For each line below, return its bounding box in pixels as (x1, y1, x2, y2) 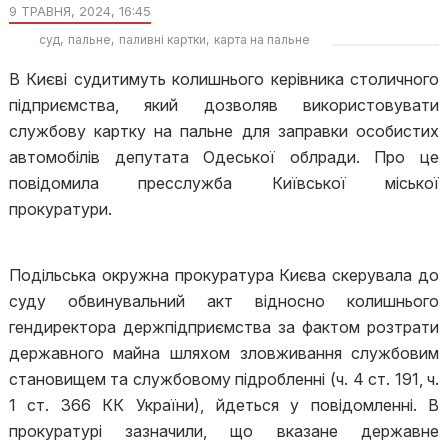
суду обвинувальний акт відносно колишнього (8, 291, 440, 311)
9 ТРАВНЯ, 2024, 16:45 (8, 3, 151, 19)
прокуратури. (8, 199, 112, 219)
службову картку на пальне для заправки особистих (8, 121, 440, 141)
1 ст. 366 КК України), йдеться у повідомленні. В (8, 395, 440, 415)
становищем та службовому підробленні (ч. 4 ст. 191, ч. (8, 369, 440, 389)
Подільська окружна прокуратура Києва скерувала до (8, 265, 440, 285)
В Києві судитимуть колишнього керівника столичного (8, 69, 440, 89)
